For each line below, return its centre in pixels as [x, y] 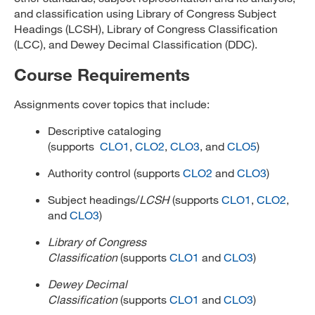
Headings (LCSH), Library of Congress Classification [146, 28]
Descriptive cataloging [104, 130]
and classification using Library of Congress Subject [145, 13]
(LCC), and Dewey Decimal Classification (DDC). [136, 44]
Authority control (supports [115, 173]
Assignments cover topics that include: [112, 104]
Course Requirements [102, 74]
